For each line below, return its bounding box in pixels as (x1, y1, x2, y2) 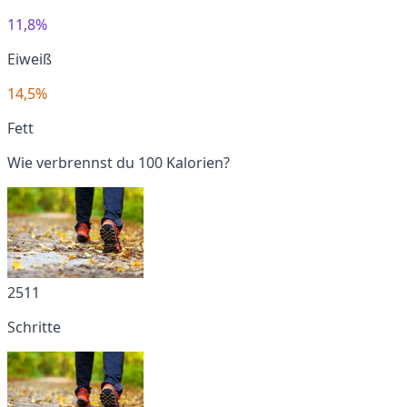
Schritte (7, 316, 61, 337)
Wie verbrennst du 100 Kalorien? (7, 152, 230, 173)
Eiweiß (7, 48, 52, 69)
